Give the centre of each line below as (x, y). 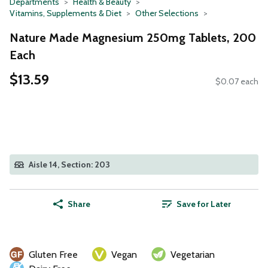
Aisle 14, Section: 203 (69, 165)
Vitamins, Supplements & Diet (66, 13)
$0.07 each (237, 82)
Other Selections (167, 13)
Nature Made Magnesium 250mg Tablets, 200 (133, 37)
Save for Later (203, 204)
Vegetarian (193, 255)
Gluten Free (53, 255)
